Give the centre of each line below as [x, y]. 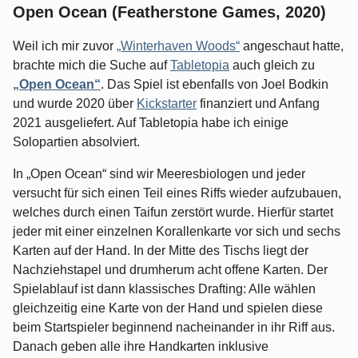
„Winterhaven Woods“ [178, 46]
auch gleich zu [272, 66]
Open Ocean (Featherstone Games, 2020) [169, 12]
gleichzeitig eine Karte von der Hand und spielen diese [168, 308]
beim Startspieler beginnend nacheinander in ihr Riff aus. [174, 328]
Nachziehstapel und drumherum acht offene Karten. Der [170, 270]
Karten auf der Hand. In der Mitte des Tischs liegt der [161, 251]
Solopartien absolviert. [76, 142]
